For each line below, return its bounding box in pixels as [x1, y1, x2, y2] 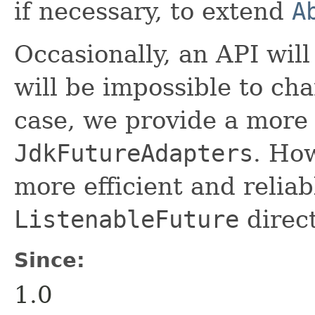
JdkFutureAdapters [14, 139, 253, 167]
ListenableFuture [14, 205, 239, 233]
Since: [14, 247, 85, 272]
